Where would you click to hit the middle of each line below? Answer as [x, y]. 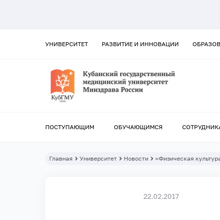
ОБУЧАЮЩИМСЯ [138, 127]
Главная [61, 159]
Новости [136, 159]
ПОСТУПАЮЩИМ [70, 127]
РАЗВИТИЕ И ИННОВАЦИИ [140, 44]
